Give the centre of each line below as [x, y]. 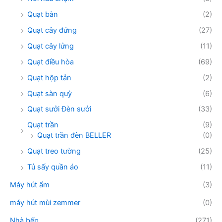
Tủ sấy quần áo [53, 167]
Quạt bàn [43, 14]
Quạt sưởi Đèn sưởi [59, 109]
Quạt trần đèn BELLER [74, 136]
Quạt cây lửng [51, 46]
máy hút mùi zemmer [45, 203]
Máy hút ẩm [30, 185]
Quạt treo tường [54, 151]
